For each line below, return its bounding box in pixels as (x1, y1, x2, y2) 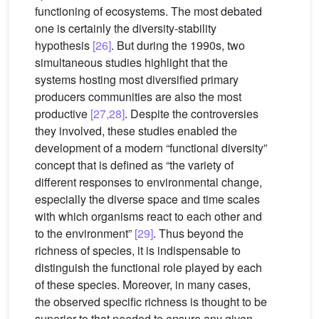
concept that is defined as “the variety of (35, 157, 234, 174)
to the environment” (35, 225, 135, 242)
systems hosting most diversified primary (35, 71, 239, 88)
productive (35, 105, 90, 122)
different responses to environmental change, (35, 174, 262, 191)
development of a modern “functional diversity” (35, 140, 267, 157)
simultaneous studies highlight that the (35, 54, 228, 71)
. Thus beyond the (153, 225, 244, 242)
